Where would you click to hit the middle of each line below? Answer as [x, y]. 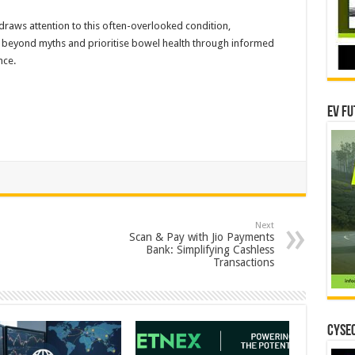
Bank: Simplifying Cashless [210, 250]
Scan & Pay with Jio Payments [201, 237]
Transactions [243, 262]
